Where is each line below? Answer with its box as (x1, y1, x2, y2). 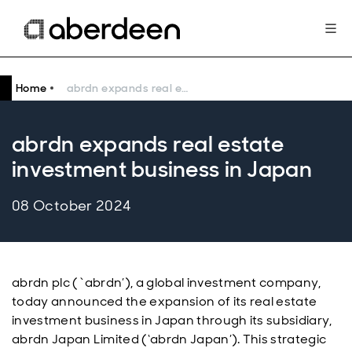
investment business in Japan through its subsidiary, (12, 312, 332, 328)
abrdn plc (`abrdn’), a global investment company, (12, 274, 321, 291)
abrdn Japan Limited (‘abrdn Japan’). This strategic (12, 331, 327, 347)
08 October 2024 (12, 196, 132, 215)
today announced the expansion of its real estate (12, 293, 317, 310)
